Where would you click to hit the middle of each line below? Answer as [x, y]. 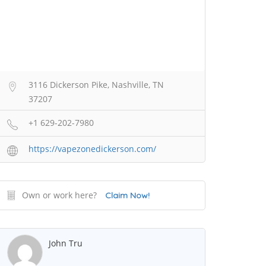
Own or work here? [59, 195]
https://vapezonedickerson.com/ [92, 149]
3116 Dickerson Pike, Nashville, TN [96, 85]
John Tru [66, 243]
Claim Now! [127, 196]
